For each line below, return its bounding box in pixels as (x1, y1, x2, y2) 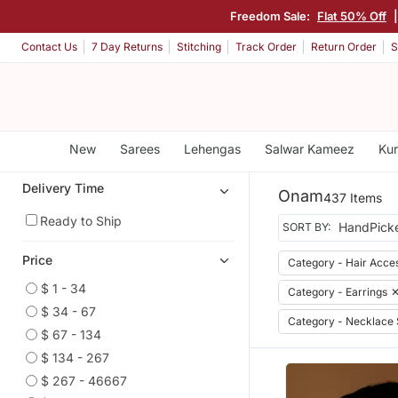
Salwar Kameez (264, 141, 354, 156)
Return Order (311, 40, 377, 54)
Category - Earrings (288, 284, 387, 298)
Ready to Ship (40, 212, 122, 228)
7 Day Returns (92, 40, 163, 54)
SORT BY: (283, 220, 331, 235)
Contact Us (21, 40, 77, 54)
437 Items (323, 189, 382, 205)
